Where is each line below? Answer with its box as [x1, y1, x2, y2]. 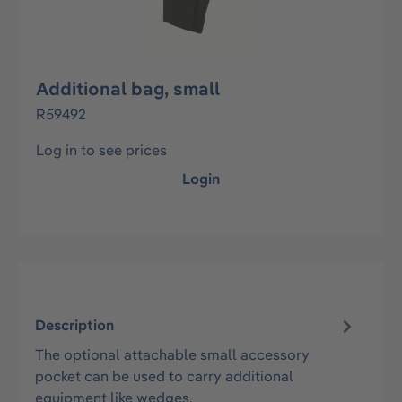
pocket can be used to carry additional [35, 366, 294, 385]
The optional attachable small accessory [35, 345, 310, 363]
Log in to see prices [36, 141, 167, 159]
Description [35, 316, 115, 335]
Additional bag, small [36, 77, 220, 100]
